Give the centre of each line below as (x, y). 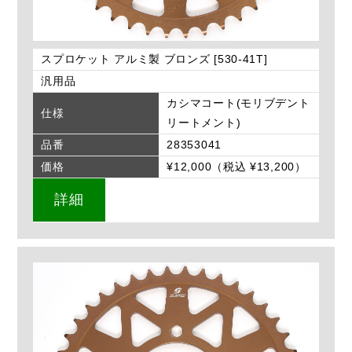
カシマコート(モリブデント (238, 103)
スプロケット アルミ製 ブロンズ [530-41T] (154, 59)
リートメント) (204, 123)
